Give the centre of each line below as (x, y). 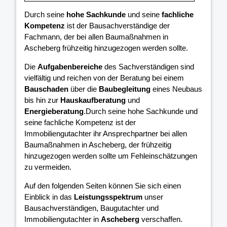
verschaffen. (161, 219)
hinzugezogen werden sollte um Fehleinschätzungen (111, 156)
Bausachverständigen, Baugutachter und (91, 208)
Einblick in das (49, 197)
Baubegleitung (125, 89)
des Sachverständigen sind (148, 67)
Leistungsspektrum (108, 197)
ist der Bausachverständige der (117, 26)
